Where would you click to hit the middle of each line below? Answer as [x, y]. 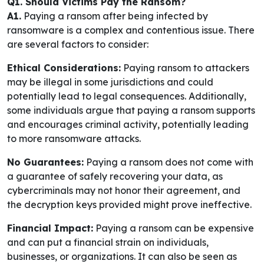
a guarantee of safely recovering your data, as [115, 176]
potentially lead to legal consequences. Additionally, [127, 96]
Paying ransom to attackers [185, 68]
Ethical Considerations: [64, 68]
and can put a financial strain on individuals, [108, 242]
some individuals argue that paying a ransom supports [131, 110]
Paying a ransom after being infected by [115, 16]
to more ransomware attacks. [74, 139]
